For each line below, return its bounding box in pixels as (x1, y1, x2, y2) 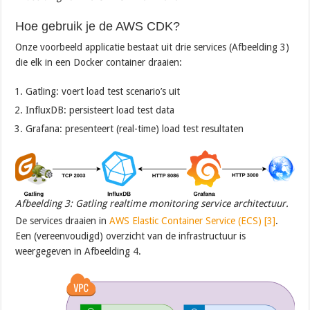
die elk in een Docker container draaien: (15, 56, 183, 68)
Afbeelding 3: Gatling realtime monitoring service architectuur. (15, 197, 289, 209)
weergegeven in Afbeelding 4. (15, 245, 142, 257)
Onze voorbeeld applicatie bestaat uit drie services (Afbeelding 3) (15, 41, 290, 53)
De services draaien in (15, 215, 110, 226)
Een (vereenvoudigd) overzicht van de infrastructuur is (15, 230, 246, 241)
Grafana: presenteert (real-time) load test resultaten (26, 122, 244, 134)
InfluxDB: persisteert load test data (26, 104, 175, 116)
